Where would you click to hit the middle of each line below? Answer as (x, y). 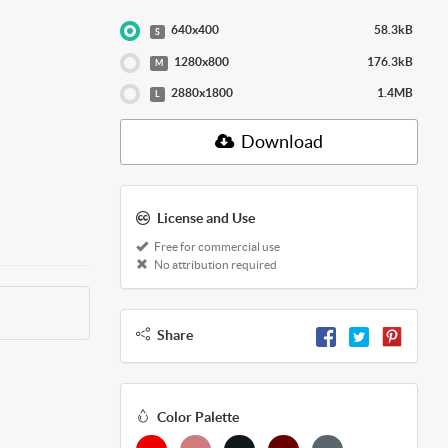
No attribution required (214, 265)
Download (280, 142)
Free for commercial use (215, 247)
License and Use (205, 218)
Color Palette (197, 416)
